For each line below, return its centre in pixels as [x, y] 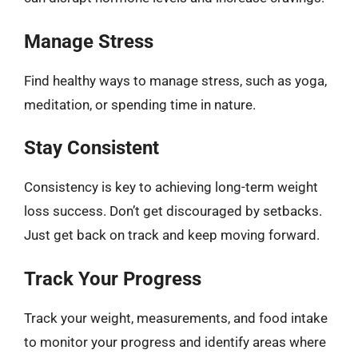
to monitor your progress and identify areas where [175, 342]
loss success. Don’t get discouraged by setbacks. [173, 211]
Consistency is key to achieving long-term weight [171, 187]
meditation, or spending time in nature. [140, 104]
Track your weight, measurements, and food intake [176, 318]
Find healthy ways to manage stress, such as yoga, [175, 80]
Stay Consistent [91, 148]
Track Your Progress [113, 278]
